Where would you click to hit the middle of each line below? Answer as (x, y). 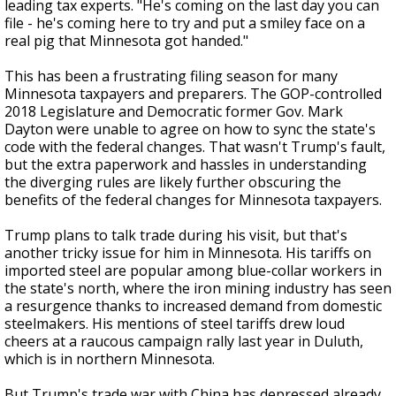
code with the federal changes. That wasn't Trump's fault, (195, 147)
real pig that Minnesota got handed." (126, 41)
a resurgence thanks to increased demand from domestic (193, 306)
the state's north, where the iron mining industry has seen (198, 288)
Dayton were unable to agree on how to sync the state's (190, 129)
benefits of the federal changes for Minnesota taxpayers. (193, 200)
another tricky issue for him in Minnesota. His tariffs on (188, 253)
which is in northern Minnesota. (110, 359)
